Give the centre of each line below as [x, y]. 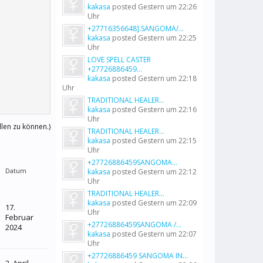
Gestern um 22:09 [167, 203]
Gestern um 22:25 [167, 38]
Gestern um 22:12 [167, 172]
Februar [19, 217]
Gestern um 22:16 [167, 109]
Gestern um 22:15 [167, 141]
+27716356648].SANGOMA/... [136, 28]
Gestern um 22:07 [167, 234]
